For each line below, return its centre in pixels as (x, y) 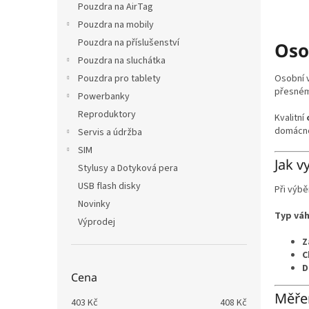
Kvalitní (290, 118)
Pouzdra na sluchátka (122, 61)
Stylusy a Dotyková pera (128, 168)
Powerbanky (104, 97)
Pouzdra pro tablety (119, 79)
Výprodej (97, 222)
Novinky (94, 204)
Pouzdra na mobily (116, 25)
